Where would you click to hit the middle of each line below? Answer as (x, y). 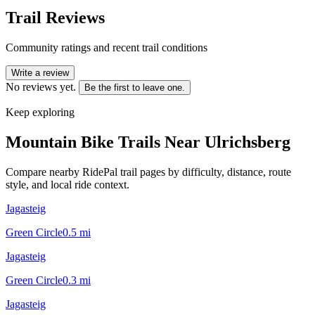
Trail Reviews (55, 17)
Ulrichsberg (247, 142)
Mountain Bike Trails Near (105, 142)
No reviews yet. (41, 86)
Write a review (40, 72)
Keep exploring (40, 112)
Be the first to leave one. (135, 87)
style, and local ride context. (67, 184)
